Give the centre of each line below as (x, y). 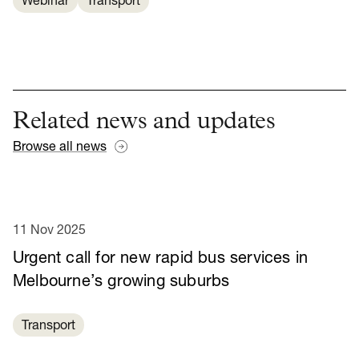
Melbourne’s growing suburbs (121, 282)
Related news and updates (144, 123)
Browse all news (60, 147)
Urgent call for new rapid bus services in (161, 258)
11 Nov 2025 (49, 230)
